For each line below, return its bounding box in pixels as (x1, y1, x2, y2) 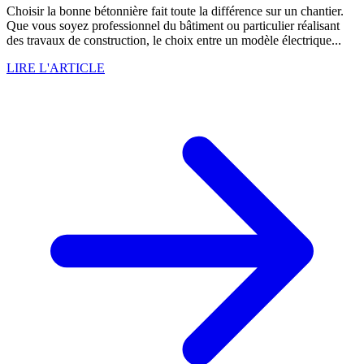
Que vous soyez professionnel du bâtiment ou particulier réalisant (6, 19, 340, 33)
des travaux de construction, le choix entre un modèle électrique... (6, 33, 341, 48)
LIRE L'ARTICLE (6, 61, 105, 76)
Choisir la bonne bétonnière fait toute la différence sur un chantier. (6, 4, 344, 19)
